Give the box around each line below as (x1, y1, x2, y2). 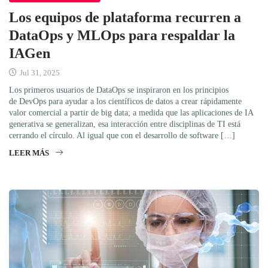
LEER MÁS (9, 148, 49, 158)
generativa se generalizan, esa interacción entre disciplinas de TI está (9, 120, 240, 129)
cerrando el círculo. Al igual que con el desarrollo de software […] (9, 131, 235, 141)
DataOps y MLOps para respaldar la (9, 28, 235, 44)
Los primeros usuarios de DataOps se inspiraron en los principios (9, 86, 229, 95)
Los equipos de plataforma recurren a (9, 10, 241, 26)
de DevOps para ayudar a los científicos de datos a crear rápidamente (9, 97, 242, 106)
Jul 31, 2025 (18, 68, 60, 78)
